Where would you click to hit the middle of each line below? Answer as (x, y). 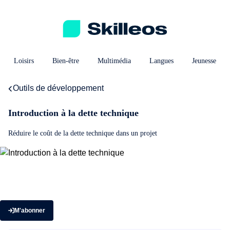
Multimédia (114, 61)
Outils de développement (58, 88)
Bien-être (66, 61)
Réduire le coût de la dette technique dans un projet (83, 133)
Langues (162, 61)
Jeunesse (204, 61)
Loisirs (24, 61)
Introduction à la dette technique (73, 113)
